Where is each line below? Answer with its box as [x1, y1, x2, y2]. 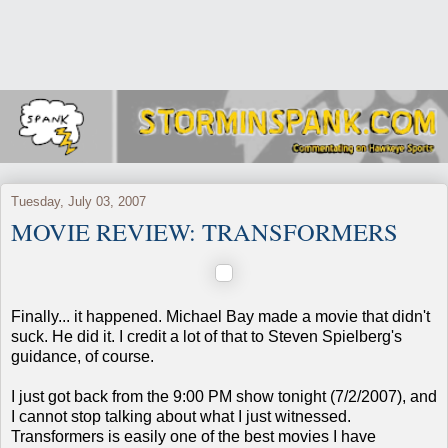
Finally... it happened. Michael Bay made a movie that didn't [11, 307, 430, 325]
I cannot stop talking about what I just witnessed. [11, 407, 351, 425]
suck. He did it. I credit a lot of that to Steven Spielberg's [11, 327, 402, 345]
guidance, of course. [11, 347, 154, 365]
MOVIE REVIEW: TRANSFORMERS [11, 214, 398, 248]
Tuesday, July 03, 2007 [11, 193, 146, 209]
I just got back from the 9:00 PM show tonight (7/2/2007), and [11, 387, 437, 405]
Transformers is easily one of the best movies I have [11, 427, 376, 445]
